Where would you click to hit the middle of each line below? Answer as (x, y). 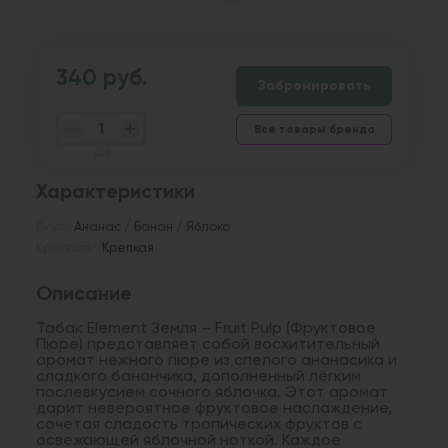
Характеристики (115, 192)
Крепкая (128, 248)
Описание (84, 294)
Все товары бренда (314, 129)
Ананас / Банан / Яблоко (152, 227)
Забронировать (314, 85)
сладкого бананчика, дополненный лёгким (198, 376)
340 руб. (101, 78)
